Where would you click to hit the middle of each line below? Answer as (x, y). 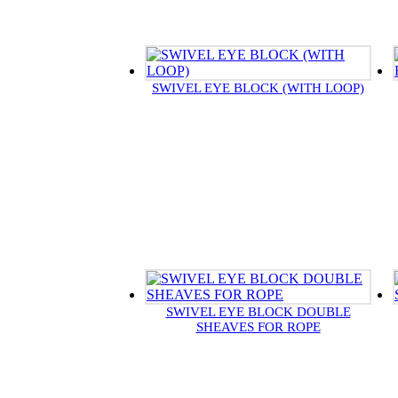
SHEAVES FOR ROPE (258, 327)
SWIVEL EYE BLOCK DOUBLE (258, 312)
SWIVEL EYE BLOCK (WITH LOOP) (258, 88)
